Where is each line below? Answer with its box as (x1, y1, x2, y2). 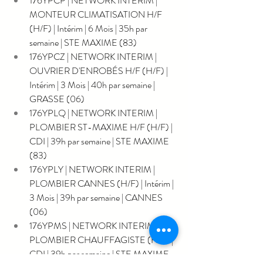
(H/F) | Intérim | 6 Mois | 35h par (29, 21, 149, 35)
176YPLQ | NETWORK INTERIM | (29, 106, 159, 120)
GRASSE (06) (29, 92, 85, 106)
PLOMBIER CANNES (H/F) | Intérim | (29, 176, 176, 190)
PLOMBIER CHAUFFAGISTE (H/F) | (29, 232, 175, 247)
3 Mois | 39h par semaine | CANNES (29, 190, 164, 204)
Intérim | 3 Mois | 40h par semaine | (29, 77, 157, 92)
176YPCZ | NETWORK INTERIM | (29, 49, 159, 63)
